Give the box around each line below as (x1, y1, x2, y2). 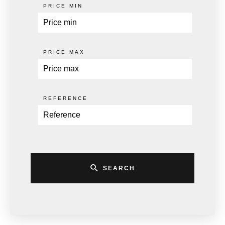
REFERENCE (43, 95, 88, 101)
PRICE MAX (43, 49, 85, 55)
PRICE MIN (43, 3, 83, 9)
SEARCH (103, 165, 136, 172)
